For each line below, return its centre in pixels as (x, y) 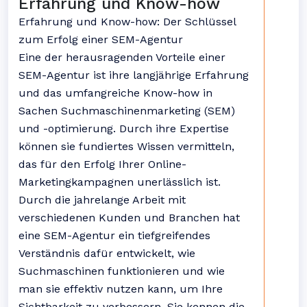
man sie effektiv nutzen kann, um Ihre (121, 289)
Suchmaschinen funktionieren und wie (122, 271)
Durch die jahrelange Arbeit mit (102, 200)
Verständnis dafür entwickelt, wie (107, 253)
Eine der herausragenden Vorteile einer (122, 57)
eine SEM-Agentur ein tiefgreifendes (114, 235)
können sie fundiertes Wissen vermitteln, (126, 146)
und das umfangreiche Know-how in (115, 93)
